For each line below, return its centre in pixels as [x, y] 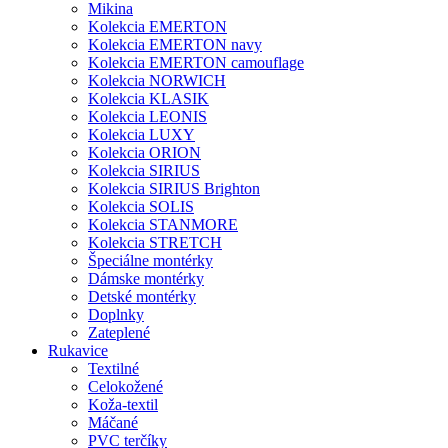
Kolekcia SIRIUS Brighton [174, 188]
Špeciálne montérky [150, 260]
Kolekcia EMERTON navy [175, 44]
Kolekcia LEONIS [147, 116]
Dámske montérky [146, 278]
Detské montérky [142, 296]
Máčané [113, 422]
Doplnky [116, 314]
